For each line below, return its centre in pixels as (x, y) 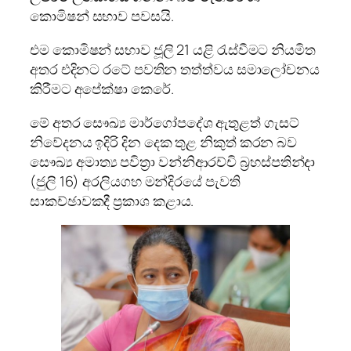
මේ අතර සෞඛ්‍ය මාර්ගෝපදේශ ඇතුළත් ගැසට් (165, 122)
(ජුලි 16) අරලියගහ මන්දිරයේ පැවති (135, 181)
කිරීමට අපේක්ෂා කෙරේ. (102, 88)
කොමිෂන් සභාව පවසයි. (102, 15)
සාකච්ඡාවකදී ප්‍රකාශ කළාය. (112, 200)
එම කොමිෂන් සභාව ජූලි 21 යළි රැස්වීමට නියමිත (173, 49)
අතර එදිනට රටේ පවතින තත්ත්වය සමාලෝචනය (175, 69)
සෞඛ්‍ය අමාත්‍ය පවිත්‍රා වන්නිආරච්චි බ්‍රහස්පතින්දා (173, 161)
